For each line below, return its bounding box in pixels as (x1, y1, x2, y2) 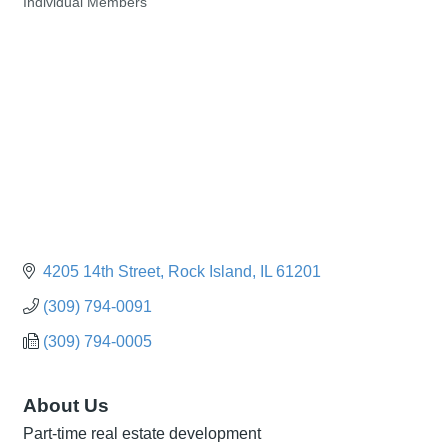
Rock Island (168, 262, 252, 280)
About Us (23, 394, 109, 416)
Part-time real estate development (23, 424, 261, 442)
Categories (22, 9, 88, 25)
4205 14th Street (43, 262, 160, 280)
